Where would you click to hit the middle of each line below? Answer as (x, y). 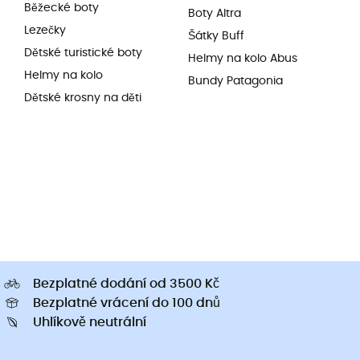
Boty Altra (215, 14)
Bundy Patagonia (235, 81)
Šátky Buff (216, 36)
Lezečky (45, 31)
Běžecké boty (61, 8)
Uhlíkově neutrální (90, 322)
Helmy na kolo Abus (243, 59)
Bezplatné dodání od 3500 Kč (126, 284)
